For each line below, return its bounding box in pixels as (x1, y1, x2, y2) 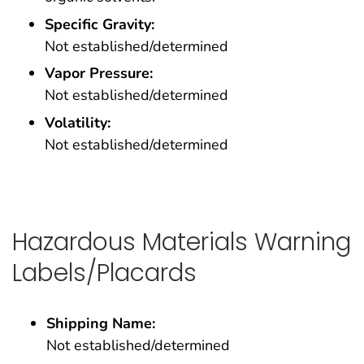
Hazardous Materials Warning (12, 224, 351, 258)
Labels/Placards (12, 255, 197, 289)
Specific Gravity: (45, 14, 154, 34)
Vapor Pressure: (45, 63, 153, 84)
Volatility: (45, 113, 110, 133)
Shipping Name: (46, 313, 155, 333)
